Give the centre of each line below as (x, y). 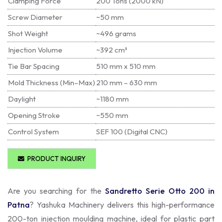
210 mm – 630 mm (127, 82)
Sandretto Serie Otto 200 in (160, 191)
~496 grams (116, 33)
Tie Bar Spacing (34, 66)
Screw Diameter (35, 17)
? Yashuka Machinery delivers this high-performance (122, 204)
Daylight (22, 99)
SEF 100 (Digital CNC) (132, 131)
